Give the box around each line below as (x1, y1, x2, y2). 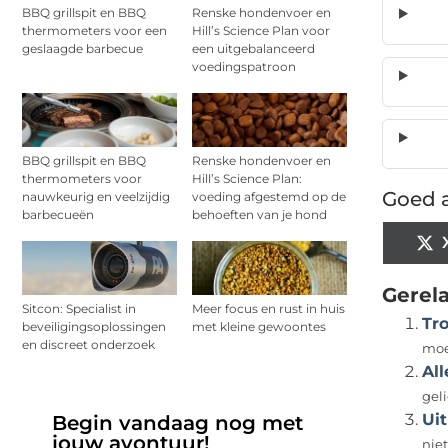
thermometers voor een (22, 22, 167, 38)
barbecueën (22, 207, 94, 223)
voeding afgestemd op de (192, 189, 346, 205)
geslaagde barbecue (22, 40, 143, 56)
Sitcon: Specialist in (22, 301, 136, 317)
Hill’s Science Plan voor (192, 22, 330, 38)
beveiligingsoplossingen (22, 319, 166, 335)
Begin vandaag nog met (52, 411, 303, 436)
